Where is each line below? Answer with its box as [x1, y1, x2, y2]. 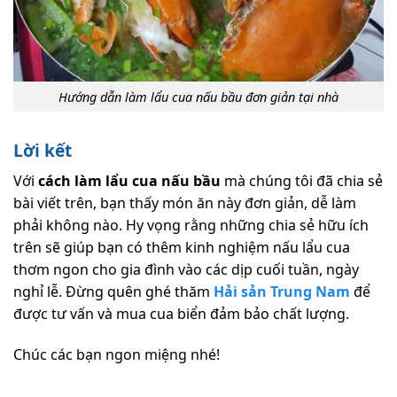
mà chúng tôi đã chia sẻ [221, 170, 383, 191]
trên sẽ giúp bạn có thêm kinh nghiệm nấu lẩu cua [13, 237, 350, 257]
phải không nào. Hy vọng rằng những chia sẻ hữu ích [13, 214, 369, 235]
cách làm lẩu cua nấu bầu [35, 170, 221, 191]
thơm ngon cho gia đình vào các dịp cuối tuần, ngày [13, 259, 359, 279]
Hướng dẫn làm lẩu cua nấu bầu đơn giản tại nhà [58, 88, 339, 105]
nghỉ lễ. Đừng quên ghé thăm [13, 281, 214, 301]
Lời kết [13, 138, 72, 163]
